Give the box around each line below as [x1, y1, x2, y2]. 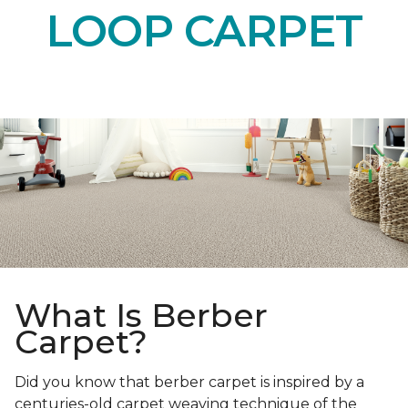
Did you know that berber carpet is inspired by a [15, 373, 364, 392]
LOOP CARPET [45, 4, 363, 57]
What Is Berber [15, 295, 268, 336]
